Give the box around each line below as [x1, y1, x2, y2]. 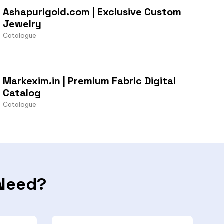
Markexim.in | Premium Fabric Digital [3, 74, 176, 87]
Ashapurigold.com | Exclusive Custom [3, 5, 181, 18]
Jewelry [3, 17, 41, 30]
